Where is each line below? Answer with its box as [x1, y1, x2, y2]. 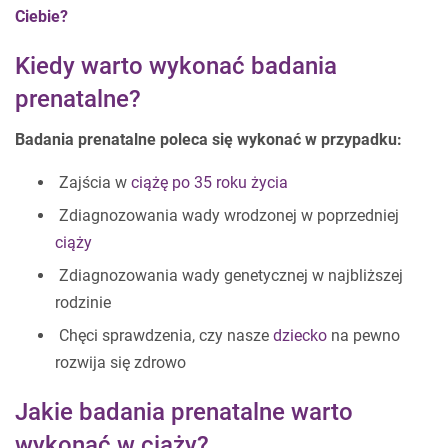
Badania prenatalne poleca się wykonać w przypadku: [15, 130, 402, 149]
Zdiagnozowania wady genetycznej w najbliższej [55, 266, 403, 285]
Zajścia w [55, 173, 131, 192]
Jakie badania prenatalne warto [15, 398, 353, 426]
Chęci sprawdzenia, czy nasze [55, 326, 273, 345]
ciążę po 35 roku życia [131, 173, 288, 192]
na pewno [327, 326, 400, 345]
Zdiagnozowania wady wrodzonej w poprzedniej [55, 206, 399, 225]
